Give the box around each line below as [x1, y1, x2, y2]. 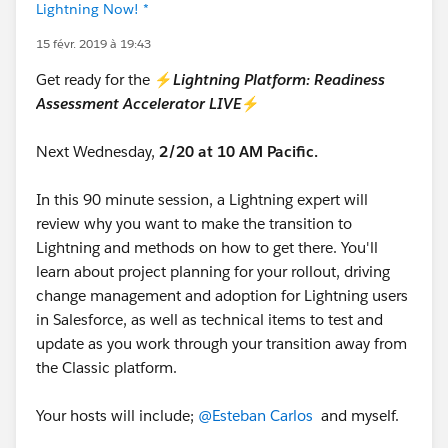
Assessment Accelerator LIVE [36, 94, 241, 113]
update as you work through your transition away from [36, 334, 407, 353]
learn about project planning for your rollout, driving [36, 262, 390, 281]
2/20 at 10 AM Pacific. [159, 142, 318, 161]
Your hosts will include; [36, 406, 198, 425]
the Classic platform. [36, 358, 177, 377]
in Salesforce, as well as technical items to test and [36, 310, 383, 329]
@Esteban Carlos [198, 406, 313, 425]
